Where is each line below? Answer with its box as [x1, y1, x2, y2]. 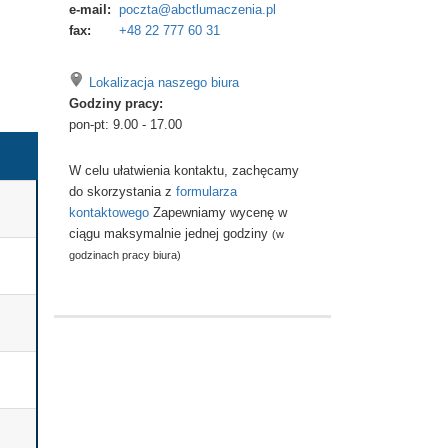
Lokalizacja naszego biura [88, 75, 239, 90]
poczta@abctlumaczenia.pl [118, 2, 276, 17]
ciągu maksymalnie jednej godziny [68, 226, 272, 241]
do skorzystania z [68, 184, 176, 199]
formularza [175, 184, 237, 199]
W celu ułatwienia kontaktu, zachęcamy [68, 163, 299, 178]
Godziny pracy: [68, 96, 163, 111]
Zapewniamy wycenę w [148, 205, 287, 220]
